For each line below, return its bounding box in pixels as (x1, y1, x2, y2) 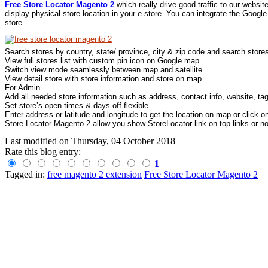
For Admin (5, 83, 40, 92)
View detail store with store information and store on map (5, 74, 202, 83)
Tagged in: (5, 169, 45, 179)
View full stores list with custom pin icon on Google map (5, 56, 199, 65)
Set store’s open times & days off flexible (5, 100, 148, 110)
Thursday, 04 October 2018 (71, 135, 175, 146)
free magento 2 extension (47, 169, 142, 179)
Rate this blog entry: (5, 146, 81, 157)
